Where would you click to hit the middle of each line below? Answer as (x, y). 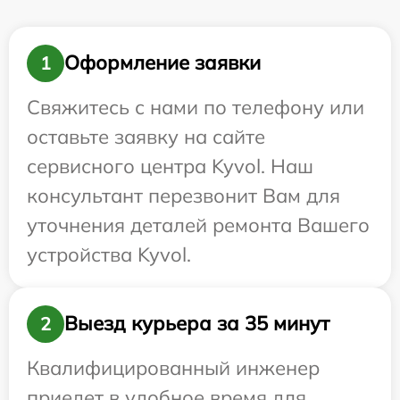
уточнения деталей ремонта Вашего (198, 225)
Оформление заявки (162, 63)
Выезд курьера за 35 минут (197, 324)
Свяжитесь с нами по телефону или (196, 107)
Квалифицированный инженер (173, 367)
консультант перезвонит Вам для (183, 195)
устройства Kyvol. (109, 254)
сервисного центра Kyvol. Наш (170, 166)
